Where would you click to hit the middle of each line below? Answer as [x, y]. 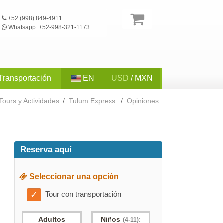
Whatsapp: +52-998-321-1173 [49, 27]
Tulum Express [93, 101]
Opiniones [143, 101]
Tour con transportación [83, 194]
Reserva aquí [46, 150]
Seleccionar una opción [73, 176]
